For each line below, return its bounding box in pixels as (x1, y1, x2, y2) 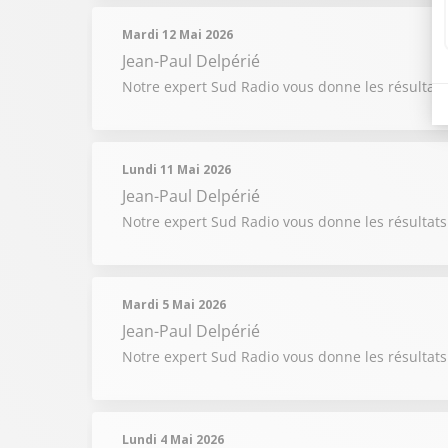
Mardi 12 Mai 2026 (122, 26, 233, 43)
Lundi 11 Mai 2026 (122, 161, 231, 178)
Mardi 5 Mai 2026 (122, 296, 226, 313)
